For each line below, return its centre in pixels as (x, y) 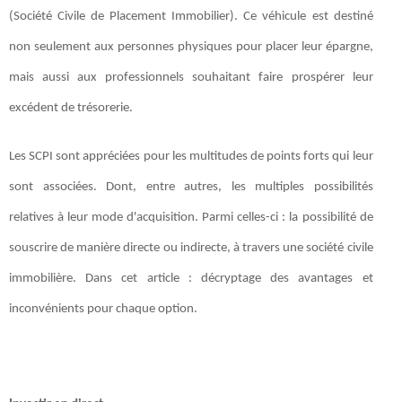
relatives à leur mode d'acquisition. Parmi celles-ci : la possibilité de (191, 217)
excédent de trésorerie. (71, 108)
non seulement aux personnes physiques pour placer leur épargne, (191, 47)
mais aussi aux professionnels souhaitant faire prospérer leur (191, 77)
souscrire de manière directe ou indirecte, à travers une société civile (191, 248)
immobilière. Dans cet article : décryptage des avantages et (191, 278)
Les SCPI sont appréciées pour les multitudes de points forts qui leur (191, 156)
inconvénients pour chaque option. (103, 309)
